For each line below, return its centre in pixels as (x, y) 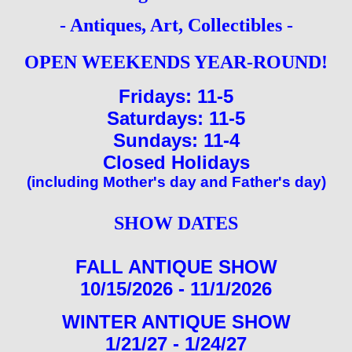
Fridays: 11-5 (176, 96)
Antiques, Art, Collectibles (176, 25)
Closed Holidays (176, 162)
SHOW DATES (176, 223)
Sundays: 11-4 (176, 140)
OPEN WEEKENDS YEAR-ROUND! (176, 62)
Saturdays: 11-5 (176, 118)
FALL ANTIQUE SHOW (176, 266)
